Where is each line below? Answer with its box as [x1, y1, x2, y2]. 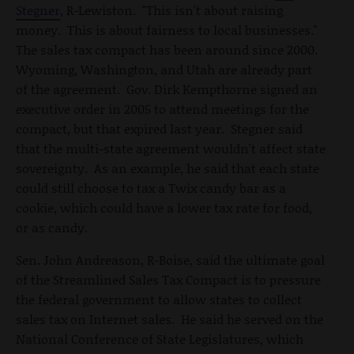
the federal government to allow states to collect [16, 289, 302, 308]
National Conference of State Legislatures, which [16, 329, 303, 348]
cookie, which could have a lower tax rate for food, [16, 198, 312, 217]
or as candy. [16, 217, 88, 236]
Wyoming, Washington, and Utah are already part [16, 59, 312, 78]
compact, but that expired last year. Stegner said [16, 119, 303, 137]
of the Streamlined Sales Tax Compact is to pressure [16, 269, 321, 288]
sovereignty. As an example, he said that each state [16, 158, 319, 177]
